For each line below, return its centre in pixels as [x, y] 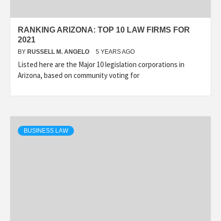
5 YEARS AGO [115, 52]
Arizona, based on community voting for [79, 75]
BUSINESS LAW [46, 130]
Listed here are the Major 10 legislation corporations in [101, 64]
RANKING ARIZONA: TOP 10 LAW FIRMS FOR [104, 30]
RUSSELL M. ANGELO [59, 52]
